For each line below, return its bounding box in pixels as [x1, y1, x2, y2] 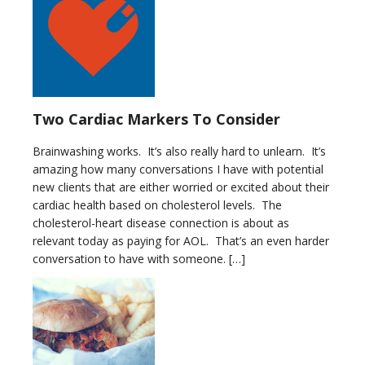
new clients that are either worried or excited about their [33, 178, 329, 195]
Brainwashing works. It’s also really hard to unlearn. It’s [33, 143, 326, 159]
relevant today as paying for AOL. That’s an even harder [33, 232, 329, 248]
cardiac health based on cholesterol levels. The [33, 196, 282, 213]
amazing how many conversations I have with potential [33, 161, 323, 177]
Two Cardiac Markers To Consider [33, 108, 280, 129]
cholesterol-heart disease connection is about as [33, 214, 289, 231]
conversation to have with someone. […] [33, 250, 245, 266]
